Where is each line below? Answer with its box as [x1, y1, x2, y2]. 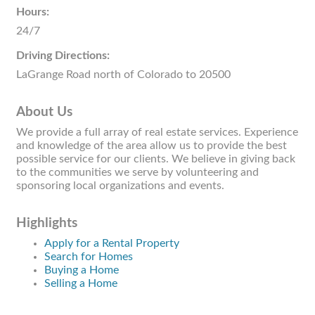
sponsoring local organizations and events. [16, 180, 224, 192]
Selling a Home [44, 278, 117, 290]
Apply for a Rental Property [44, 238, 179, 250]
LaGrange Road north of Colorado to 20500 [16, 69, 231, 81]
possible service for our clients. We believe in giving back [16, 153, 295, 165]
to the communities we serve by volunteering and [16, 167, 259, 179]
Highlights [16, 217, 77, 231]
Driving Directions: [16, 50, 110, 62]
